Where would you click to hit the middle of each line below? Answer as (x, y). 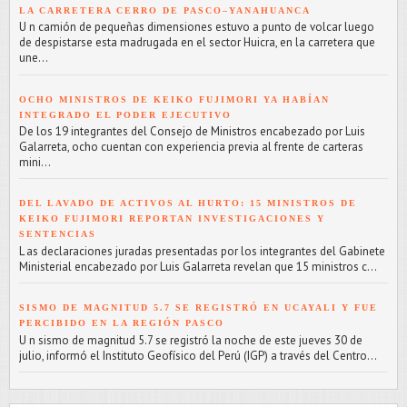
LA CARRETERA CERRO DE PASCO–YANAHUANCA (165, 10)
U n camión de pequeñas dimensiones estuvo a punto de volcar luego (197, 27)
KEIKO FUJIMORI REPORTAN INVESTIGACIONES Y (172, 219)
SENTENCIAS (58, 234)
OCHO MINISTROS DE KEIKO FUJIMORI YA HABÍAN (174, 99)
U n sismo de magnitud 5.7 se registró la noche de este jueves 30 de (191, 340)
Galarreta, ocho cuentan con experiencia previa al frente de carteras (191, 147)
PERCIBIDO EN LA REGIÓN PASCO (122, 323)
